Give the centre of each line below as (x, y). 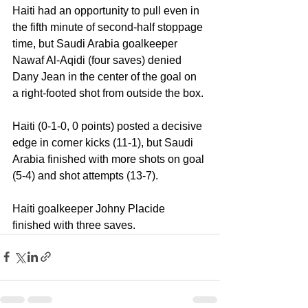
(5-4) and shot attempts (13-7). (85, 175)
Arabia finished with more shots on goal (110, 159)
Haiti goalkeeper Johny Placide (90, 208)
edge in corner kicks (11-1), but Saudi (104, 142)
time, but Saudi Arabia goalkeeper (96, 43)
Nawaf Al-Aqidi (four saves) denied (98, 60)
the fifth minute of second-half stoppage (109, 27)
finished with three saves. (74, 225)
